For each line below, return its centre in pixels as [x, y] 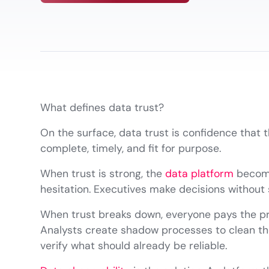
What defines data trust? [102, 108]
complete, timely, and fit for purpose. [131, 149]
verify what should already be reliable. [134, 246]
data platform [200, 174]
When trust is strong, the [103, 174]
